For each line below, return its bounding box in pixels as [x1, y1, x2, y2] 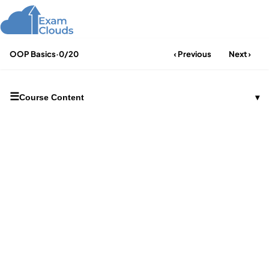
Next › [228, 49, 251, 59]
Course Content [19, 92, 84, 102]
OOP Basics [10, 49, 56, 59]
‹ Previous [173, 49, 211, 59]
